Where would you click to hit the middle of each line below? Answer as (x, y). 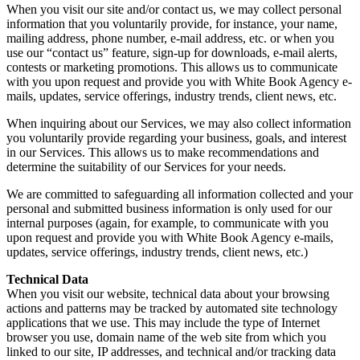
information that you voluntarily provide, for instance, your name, (172, 23)
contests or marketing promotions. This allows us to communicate (172, 67)
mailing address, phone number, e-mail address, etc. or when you (170, 38)
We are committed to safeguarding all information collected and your (180, 194)
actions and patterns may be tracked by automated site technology (172, 308)
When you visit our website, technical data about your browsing (168, 293)
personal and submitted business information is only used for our (169, 208)
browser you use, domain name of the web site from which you (166, 337)
